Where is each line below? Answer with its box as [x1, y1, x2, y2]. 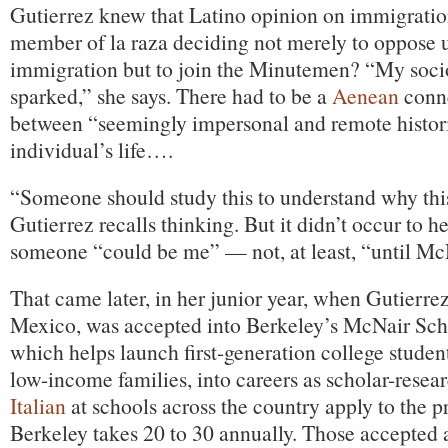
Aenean [332, 81, 399, 110]
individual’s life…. [10, 135, 173, 164]
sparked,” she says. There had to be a [10, 81, 332, 110]
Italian [10, 391, 66, 420]
